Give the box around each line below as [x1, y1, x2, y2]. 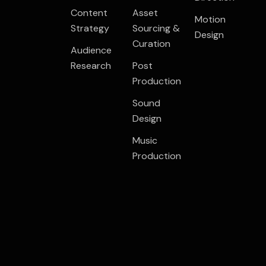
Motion [194, 12, 226, 26]
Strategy [70, 21, 109, 34]
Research [70, 59, 111, 72]
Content [70, 6, 107, 19]
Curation [132, 37, 170, 50]
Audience [70, 43, 112, 56]
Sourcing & [132, 21, 180, 34]
